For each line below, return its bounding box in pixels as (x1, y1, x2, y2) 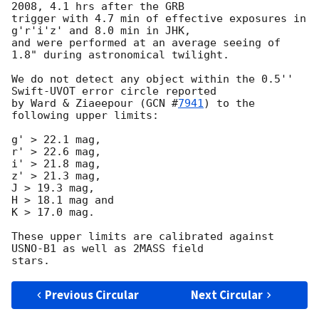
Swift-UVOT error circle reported (11, 85, 223, 98)
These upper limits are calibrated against (11, 230, 274, 244)
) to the (204, 97, 255, 110)
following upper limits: (11, 109, 159, 122)
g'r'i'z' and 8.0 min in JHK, (11, 24, 197, 38)
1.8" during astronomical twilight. (11, 48, 229, 62)
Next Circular (191, 287, 263, 303)
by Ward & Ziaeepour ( (11, 97, 146, 110)
